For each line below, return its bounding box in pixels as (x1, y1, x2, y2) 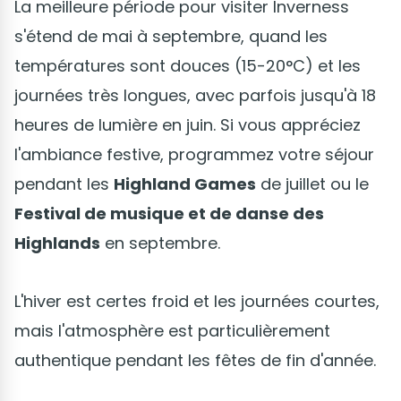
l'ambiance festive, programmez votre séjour (14, 142, 374, 166)
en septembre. (100, 231, 220, 254)
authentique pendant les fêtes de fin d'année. (14, 348, 376, 371)
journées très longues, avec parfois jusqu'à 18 (14, 83, 376, 107)
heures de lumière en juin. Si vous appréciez (14, 113, 361, 136)
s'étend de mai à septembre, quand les (14, 24, 328, 47)
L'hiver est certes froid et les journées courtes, (14, 289, 380, 312)
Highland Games (114, 172, 256, 195)
